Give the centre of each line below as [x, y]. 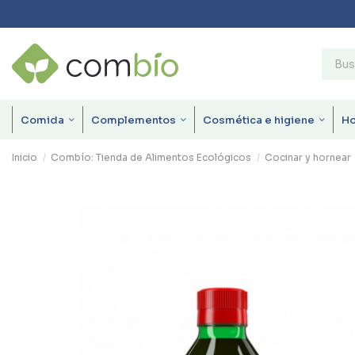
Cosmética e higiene [260, 120]
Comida [44, 120]
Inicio [25, 157]
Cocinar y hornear [308, 157]
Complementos [135, 120]
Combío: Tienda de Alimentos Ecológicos [151, 157]
